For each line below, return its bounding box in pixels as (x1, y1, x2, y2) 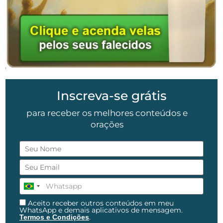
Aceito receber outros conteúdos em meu (26, 199, 174, 208)
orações (91, 119, 123, 130)
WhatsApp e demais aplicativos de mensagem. (19, 206, 183, 215)
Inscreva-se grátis (56, 88, 167, 104)
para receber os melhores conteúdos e (26, 108, 188, 118)
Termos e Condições (19, 213, 89, 222)
